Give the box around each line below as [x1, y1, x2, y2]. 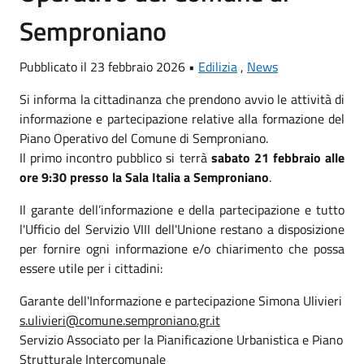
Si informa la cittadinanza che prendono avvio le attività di [19, 89, 344, 109]
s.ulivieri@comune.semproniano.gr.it [19, 310, 220, 330]
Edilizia [198, 57, 237, 76]
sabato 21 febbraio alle [210, 148, 345, 167]
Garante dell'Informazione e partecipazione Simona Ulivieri [19, 291, 342, 310]
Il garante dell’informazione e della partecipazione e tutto [19, 200, 344, 219]
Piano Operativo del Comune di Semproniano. [19, 128, 268, 148]
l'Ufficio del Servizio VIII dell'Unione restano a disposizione [19, 219, 344, 239]
